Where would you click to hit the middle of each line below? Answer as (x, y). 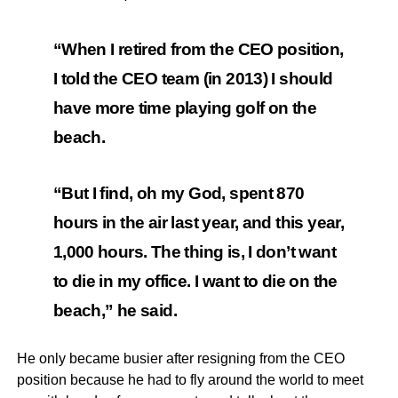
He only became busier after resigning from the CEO (180, 359)
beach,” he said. (117, 311)
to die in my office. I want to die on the (195, 282)
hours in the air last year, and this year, (199, 223)
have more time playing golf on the (185, 108)
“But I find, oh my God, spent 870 (179, 194)
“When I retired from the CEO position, (198, 50)
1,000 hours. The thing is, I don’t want (195, 252)
